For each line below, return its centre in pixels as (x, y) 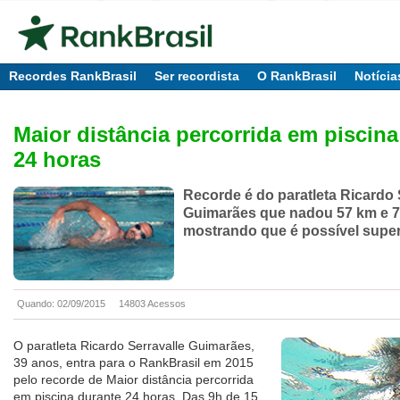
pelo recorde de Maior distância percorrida (133, 380)
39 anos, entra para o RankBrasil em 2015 (133, 363)
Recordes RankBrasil (73, 76)
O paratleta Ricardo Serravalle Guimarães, (134, 346)
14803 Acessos (152, 304)
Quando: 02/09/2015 (61, 304)
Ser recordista (197, 76)
